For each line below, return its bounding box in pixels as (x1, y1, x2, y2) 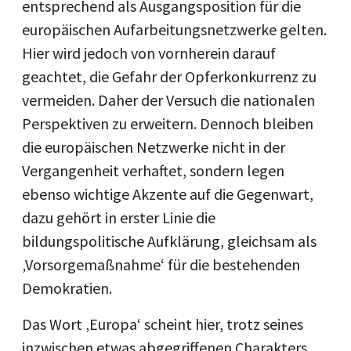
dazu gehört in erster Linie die (22, 208, 215, 227)
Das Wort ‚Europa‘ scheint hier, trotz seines (22, 314, 303, 334)
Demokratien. (22, 278, 112, 298)
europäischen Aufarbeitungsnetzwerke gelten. (22, 20, 327, 39)
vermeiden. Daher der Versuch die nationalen (22, 90, 315, 110)
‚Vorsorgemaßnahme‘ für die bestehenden (22, 255, 300, 274)
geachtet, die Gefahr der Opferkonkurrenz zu (22, 67, 317, 86)
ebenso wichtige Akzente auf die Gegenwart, (22, 184, 313, 204)
